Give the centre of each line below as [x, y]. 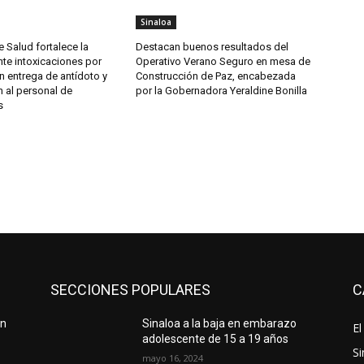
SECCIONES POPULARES [130, 290]
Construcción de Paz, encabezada [216, 76]
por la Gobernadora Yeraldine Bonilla [222, 91]
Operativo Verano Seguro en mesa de [223, 62]
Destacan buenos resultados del [212, 47]
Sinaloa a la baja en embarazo [220, 324]
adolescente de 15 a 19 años [216, 339]
